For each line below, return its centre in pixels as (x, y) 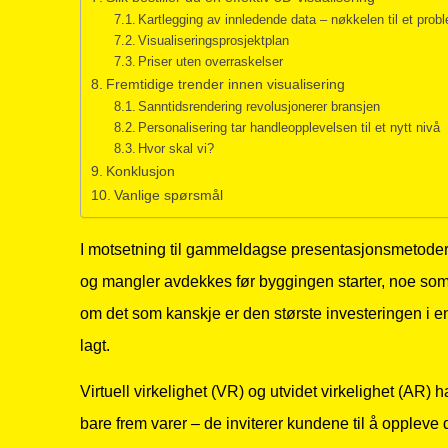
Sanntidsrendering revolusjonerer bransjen (259, 106)
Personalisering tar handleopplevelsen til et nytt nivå (289, 127)
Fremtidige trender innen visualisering (225, 83)
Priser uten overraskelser (211, 61)
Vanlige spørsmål (168, 194)
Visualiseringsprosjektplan (214, 40)
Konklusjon (140, 170)
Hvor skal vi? (176, 148)
